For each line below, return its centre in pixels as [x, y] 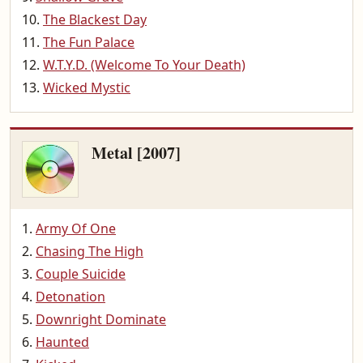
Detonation [70, 297]
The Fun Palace [89, 42]
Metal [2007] [136, 153]
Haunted [62, 342]
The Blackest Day [95, 19]
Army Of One [76, 228]
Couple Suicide [81, 274]
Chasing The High [90, 251]
